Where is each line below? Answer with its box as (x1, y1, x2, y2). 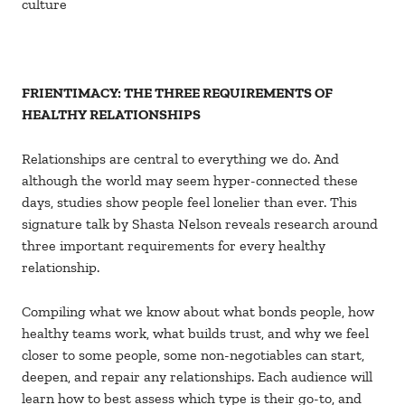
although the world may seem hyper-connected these (22, 172, 358, 190)
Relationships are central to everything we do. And (22, 150, 339, 168)
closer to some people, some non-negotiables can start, (22, 346, 364, 364)
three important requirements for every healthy (22, 237, 325, 255)
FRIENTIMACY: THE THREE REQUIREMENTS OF (22, 84, 333, 102)
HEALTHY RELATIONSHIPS (22, 106, 201, 124)
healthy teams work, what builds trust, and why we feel (22, 325, 369, 343)
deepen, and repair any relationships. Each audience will (22, 368, 372, 386)
